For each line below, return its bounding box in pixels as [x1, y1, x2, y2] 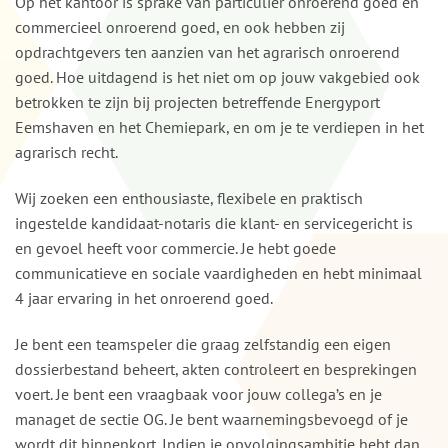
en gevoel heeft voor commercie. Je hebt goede [15, 237, 336, 258]
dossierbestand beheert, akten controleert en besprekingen [15, 358, 417, 379]
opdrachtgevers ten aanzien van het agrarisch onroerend [15, 41, 400, 62]
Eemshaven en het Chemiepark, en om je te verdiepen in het [15, 116, 424, 137]
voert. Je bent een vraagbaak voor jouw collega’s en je [15, 383, 382, 404]
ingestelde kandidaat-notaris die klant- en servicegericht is [15, 212, 413, 233]
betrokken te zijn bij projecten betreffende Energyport [15, 91, 380, 112]
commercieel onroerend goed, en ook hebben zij [15, 16, 345, 37]
